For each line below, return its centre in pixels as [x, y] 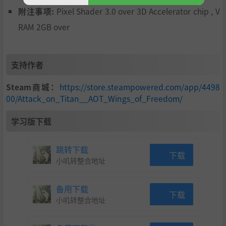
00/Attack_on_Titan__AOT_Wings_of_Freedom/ [94, 99]
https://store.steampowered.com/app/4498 [140, 87]
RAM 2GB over [44, 27]
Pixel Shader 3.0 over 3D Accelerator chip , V [137, 11]
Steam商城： [33, 87]
